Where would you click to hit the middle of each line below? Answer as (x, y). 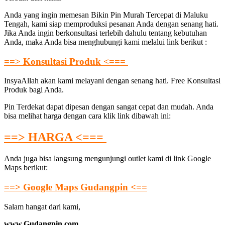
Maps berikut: (26, 168)
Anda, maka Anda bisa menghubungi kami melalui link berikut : (105, 42)
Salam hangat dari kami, (42, 206)
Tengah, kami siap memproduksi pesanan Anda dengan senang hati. (111, 24)
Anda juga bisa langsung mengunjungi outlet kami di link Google (107, 159)
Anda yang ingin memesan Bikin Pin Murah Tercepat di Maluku (106, 15)
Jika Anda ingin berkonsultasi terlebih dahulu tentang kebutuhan (105, 33)
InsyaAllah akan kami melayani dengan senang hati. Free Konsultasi (112, 81)
